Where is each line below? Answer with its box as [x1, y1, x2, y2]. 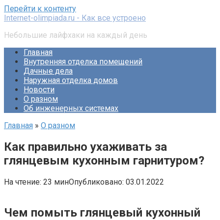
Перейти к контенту [4, 4, 76, 13]
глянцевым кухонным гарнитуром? [4, 153, 204, 167]
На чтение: [4, 177, 41, 187]
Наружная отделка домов [24, 76, 118, 85]
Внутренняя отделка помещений [24, 57, 142, 66]
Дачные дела [24, 66, 73, 76]
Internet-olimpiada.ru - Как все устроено [4, 13, 146, 23]
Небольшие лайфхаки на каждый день [4, 30, 147, 40]
